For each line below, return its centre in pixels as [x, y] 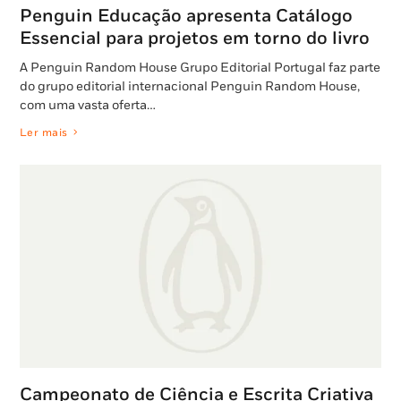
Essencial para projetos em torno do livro [195, 38]
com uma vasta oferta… [88, 105]
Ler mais [44, 132]
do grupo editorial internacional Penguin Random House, [190, 86]
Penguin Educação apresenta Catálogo [186, 16]
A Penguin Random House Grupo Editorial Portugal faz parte [200, 67]
